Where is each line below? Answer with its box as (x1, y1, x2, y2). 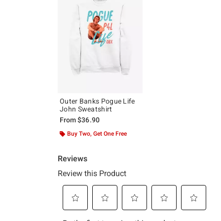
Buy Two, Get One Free (67, 130, 127, 137)
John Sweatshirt (60, 105, 112, 113)
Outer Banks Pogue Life (60, 97, 135, 105)
